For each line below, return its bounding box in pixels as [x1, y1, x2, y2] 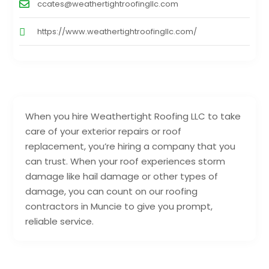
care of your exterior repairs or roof [25, 125, 182, 138]
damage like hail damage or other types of [25, 170, 219, 183]
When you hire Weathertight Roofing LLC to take [25, 110, 241, 123]
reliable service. [25, 215, 94, 228]
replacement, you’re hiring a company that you [25, 140, 236, 153]
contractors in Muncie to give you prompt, [25, 200, 213, 213]
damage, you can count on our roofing [25, 185, 198, 198]
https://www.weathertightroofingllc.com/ [37, 26, 198, 38]
